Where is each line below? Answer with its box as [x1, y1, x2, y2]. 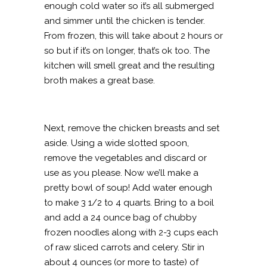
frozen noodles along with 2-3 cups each [44, 226, 218, 238]
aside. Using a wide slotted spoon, [44, 137, 189, 148]
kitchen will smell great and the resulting [44, 60, 215, 71]
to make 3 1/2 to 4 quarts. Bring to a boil [44, 197, 214, 208]
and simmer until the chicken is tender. [44, 15, 205, 26]
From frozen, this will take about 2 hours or [44, 30, 223, 41]
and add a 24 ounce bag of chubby [44, 212, 197, 223]
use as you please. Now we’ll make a [44, 167, 198, 178]
